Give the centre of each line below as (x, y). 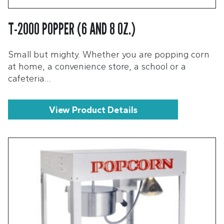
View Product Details (93, 110)
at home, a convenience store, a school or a (97, 66)
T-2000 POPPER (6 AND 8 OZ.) (72, 28)
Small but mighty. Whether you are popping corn (109, 54)
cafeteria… (29, 78)
